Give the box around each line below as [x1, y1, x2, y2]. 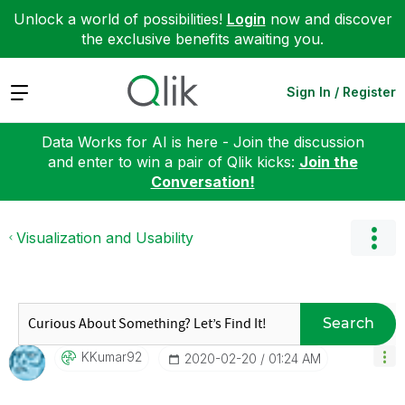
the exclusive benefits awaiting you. [81, 30, 324, 48]
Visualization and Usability [16, 228, 193, 247]
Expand [9, 81, 61, 100]
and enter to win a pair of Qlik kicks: [47, 152, 299, 171]
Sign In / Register [287, 83, 396, 99]
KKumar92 [81, 348, 142, 364]
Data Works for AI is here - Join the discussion [41, 132, 364, 151]
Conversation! [150, 172, 255, 191]
